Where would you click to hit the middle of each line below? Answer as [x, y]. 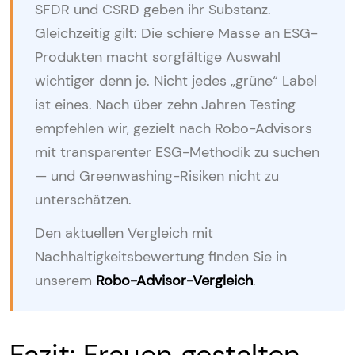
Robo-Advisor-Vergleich [174, 280]
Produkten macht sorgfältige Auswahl [158, 57]
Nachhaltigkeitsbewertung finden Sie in [161, 256]
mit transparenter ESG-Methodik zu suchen [177, 152]
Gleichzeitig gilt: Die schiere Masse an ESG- [176, 33]
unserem [65, 280]
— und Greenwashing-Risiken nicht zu [157, 176]
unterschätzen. [83, 199]
